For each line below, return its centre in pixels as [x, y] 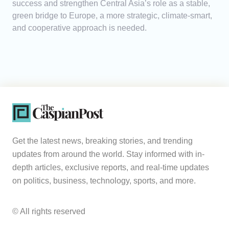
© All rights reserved [49, 212]
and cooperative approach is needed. [79, 28]
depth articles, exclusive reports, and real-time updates [111, 168]
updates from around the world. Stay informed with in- [108, 154]
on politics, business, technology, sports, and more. [104, 181]
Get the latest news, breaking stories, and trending [102, 141]
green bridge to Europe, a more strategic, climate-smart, [112, 16]
